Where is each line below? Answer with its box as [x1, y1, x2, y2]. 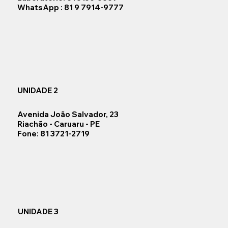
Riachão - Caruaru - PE [17, 119, 100, 129]
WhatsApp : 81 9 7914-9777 [17, 3, 124, 13]
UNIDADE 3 [17, 206, 59, 216]
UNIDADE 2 [17, 85, 58, 96]
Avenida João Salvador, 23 [17, 109, 119, 119]
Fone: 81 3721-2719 [17, 128, 92, 138]
